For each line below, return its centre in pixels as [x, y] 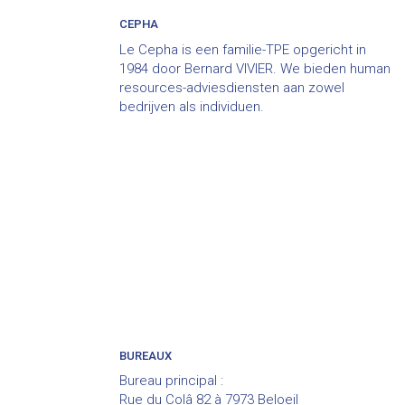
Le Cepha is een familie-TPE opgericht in [243, 49]
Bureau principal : [171, 381]
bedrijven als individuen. [192, 106]
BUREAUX [146, 355]
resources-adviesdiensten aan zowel [232, 87]
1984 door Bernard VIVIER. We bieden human [255, 68]
